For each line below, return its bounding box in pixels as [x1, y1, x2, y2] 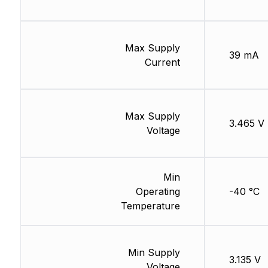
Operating [135, 185, 180, 198]
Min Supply [127, 246, 180, 259]
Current [144, 56, 180, 69]
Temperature [120, 200, 180, 212]
